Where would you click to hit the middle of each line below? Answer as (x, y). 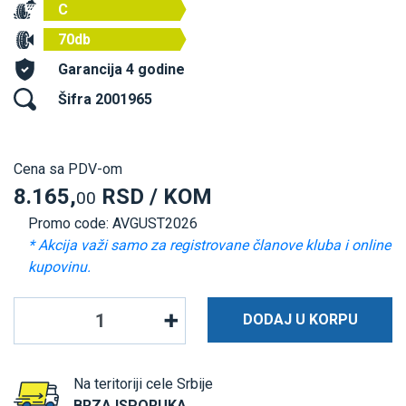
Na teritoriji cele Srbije (143, 383)
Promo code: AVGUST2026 (113, 223)
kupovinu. (59, 266)
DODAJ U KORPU (300, 319)
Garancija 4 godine (121, 69)
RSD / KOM (154, 196)
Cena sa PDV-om (68, 169)
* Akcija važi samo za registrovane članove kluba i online (209, 245)
